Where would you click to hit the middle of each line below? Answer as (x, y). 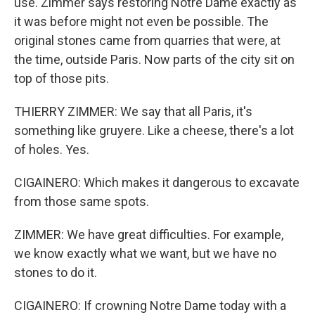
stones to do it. (56, 272)
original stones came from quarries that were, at (147, 40)
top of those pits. (62, 78)
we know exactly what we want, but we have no (145, 253)
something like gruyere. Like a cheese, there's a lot (154, 130)
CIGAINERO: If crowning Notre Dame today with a (150, 306)
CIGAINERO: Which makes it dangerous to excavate (157, 182)
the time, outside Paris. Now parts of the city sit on (154, 59)
